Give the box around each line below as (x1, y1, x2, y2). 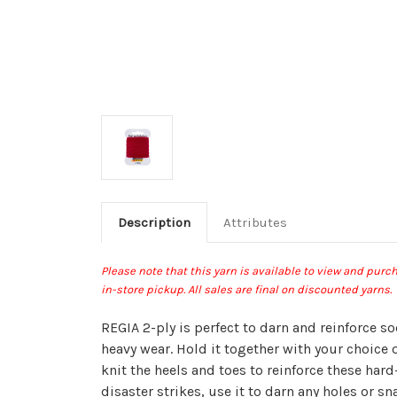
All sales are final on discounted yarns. (185, 282, 392, 296)
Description (117, 214, 191, 230)
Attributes (222, 214, 287, 230)
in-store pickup (101, 282, 183, 296)
